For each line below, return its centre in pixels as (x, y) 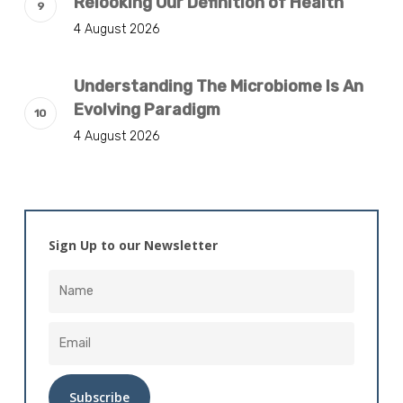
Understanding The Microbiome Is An (218, 86)
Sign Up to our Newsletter (133, 245)
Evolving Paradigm (147, 110)
